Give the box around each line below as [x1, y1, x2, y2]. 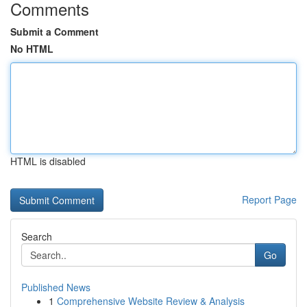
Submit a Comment [10, 25, 99, 38]
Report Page [242, 193, 297, 206]
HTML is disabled [10, 154, 86, 168]
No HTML [10, 42, 53, 56]
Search [21, 230, 52, 243]
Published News [21, 280, 90, 294]
